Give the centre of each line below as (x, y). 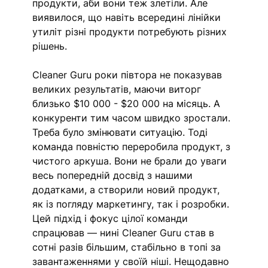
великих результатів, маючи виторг (118, 89)
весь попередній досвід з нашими (114, 176)
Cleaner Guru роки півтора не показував (129, 75)
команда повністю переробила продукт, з (133, 147)
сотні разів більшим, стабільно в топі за (128, 247)
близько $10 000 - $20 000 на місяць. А (128, 104)
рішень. (51, 46)
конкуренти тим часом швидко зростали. (133, 118)
